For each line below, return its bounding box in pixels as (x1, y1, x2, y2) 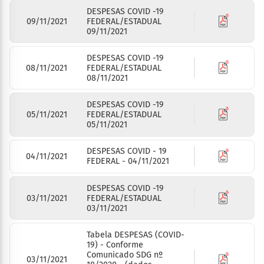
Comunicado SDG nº (87, 249, 163, 260)
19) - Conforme (87, 239, 144, 250)
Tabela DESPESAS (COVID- (87, 229, 185, 240)
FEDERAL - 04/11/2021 (87, 156, 170, 167)
